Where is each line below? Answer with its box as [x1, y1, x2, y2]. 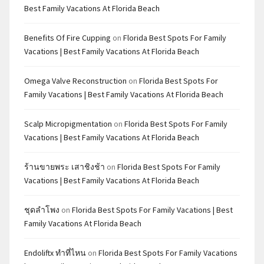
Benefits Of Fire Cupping [24, 32, 111, 43]
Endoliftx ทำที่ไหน [24, 247, 86, 258]
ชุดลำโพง [24, 204, 60, 215]
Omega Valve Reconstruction [24, 75, 127, 86]
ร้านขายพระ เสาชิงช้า [24, 161, 105, 172]
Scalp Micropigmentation [24, 118, 112, 129]
